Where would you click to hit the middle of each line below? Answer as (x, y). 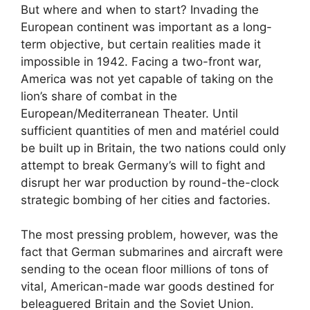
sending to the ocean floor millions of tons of (145, 270)
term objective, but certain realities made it (141, 44)
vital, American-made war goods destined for (147, 287)
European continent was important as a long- (146, 27)
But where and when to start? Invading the (140, 9)
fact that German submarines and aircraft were (152, 252)
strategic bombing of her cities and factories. (146, 200)
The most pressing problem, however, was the (149, 235)
